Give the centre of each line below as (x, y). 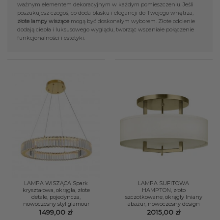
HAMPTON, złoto (164, 190)
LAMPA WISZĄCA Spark (56, 183)
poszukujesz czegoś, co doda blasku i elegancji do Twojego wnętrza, (105, 13)
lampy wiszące (50, 21)
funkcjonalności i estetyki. (51, 38)
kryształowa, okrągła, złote (56, 190)
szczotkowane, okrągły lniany (164, 197)
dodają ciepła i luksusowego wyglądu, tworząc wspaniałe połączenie (106, 29)
